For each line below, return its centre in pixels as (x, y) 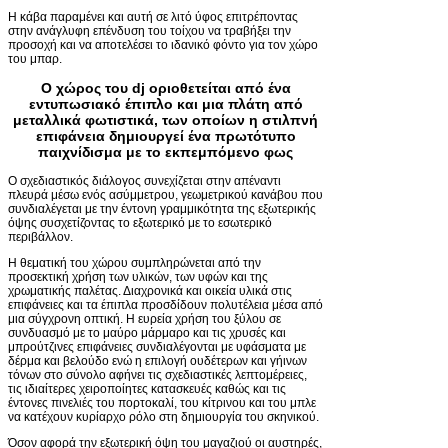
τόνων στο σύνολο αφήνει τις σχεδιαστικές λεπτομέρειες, (157, 374)
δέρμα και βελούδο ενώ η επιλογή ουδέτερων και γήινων (157, 360)
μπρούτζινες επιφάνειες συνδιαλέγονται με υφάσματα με (157, 346)
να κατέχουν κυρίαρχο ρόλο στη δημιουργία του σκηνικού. (163, 416)
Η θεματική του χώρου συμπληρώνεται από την (134, 262)
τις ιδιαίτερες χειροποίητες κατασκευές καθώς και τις (147, 388)
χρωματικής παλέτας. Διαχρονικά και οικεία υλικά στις (150, 290)
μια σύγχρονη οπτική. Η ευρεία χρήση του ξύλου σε (144, 318)
